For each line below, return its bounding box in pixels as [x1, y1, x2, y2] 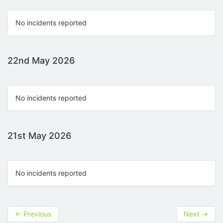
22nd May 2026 [7, 55, 75, 66]
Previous [21, 210, 51, 219]
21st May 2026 [7, 130, 71, 141]
